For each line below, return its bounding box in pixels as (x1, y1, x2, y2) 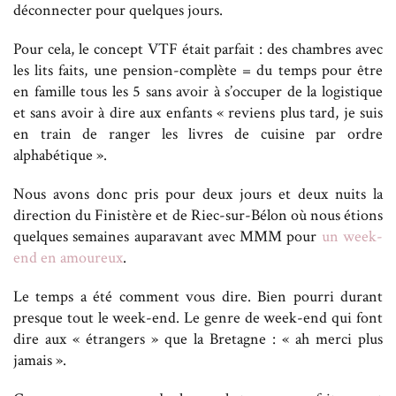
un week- (321, 225, 384, 247)
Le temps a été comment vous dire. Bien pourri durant (13, 286, 383, 307)
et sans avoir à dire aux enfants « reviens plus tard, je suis (13, 102, 383, 123)
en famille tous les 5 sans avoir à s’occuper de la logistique (13, 80, 383, 102)
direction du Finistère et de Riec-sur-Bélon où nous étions (13, 204, 383, 225)
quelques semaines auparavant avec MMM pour (13, 225, 322, 247)
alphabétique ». (13, 144, 107, 165)
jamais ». (13, 349, 66, 370)
